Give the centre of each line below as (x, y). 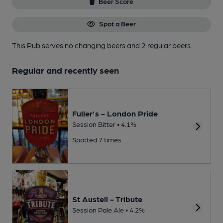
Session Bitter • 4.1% (104, 124)
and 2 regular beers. (160, 45)
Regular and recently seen (65, 70)
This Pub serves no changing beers (69, 45)
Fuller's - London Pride (115, 113)
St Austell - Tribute (107, 199)
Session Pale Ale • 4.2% (109, 209)
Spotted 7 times (97, 139)
